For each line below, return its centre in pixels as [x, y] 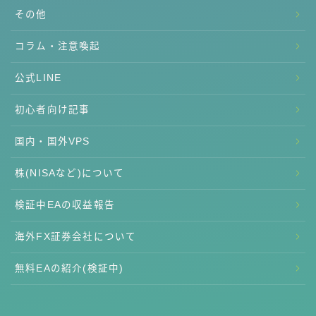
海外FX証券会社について [76, 237]
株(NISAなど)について [70, 174]
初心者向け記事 [53, 110]
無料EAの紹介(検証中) [69, 269]
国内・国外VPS [53, 142]
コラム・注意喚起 [58, 47]
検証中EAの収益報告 [65, 205]
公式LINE [38, 78]
